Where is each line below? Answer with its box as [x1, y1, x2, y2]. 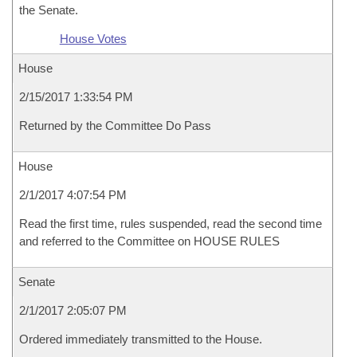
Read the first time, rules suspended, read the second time [19, 217, 322, 230]
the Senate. [19, 3, 78, 17]
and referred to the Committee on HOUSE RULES [19, 234, 280, 248]
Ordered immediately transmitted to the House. [19, 332, 262, 346]
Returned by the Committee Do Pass [19, 119, 211, 132]
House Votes [59, 32, 127, 45]
